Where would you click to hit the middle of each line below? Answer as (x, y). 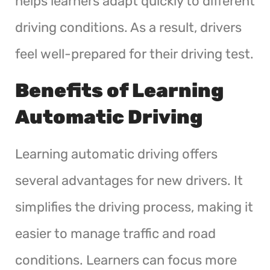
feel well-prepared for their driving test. (134, 54)
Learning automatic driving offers (116, 154)
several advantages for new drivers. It (129, 180)
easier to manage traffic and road (115, 233)
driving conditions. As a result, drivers (128, 27)
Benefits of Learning (119, 90)
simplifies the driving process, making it (134, 207)
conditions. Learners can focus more (126, 260)
